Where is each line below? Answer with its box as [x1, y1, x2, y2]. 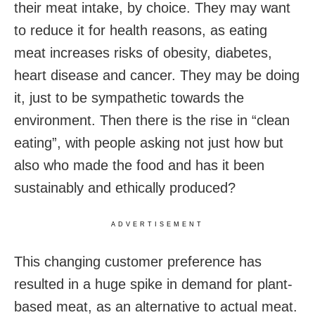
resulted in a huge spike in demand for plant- [14, 276, 292, 292]
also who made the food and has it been [14, 157, 264, 173]
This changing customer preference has [14, 253, 262, 269]
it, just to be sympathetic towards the [14, 89, 244, 105]
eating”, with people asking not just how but [14, 134, 283, 150]
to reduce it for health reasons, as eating [14, 22, 267, 38]
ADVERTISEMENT [111, 220, 204, 228]
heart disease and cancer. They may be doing [14, 67, 300, 83]
